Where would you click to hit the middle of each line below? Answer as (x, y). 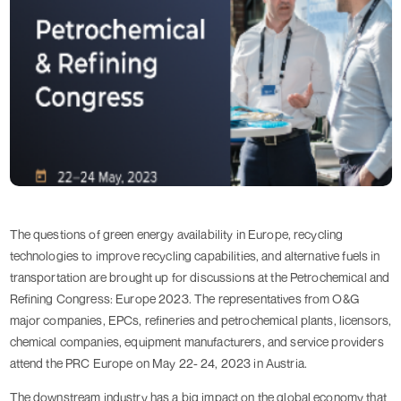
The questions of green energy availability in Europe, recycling (176, 235)
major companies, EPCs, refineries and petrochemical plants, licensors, (200, 320)
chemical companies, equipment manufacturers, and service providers (196, 342)
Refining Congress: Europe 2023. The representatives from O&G (184, 299)
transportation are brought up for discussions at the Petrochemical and (200, 277)
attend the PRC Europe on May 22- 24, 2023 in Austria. (158, 363)
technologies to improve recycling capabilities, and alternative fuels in (195, 256)
